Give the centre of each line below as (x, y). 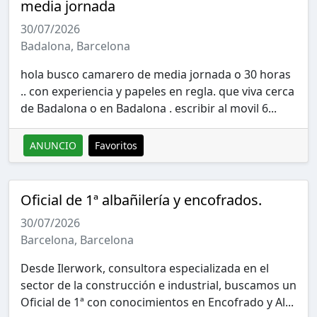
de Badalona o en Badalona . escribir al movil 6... (149, 108)
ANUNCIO (53, 145)
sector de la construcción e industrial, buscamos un (158, 285)
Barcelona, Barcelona (77, 240)
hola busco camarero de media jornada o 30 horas (156, 74)
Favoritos (116, 145)
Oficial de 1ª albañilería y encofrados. (141, 200)
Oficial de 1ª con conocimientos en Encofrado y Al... (157, 302)
